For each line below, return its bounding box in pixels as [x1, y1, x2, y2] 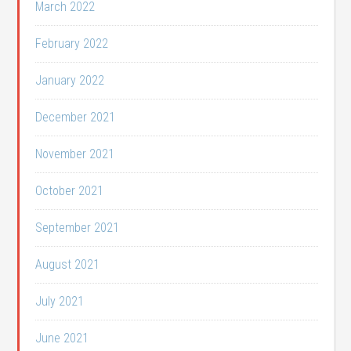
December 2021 [35, 110, 116, 125]
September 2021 [35, 220, 120, 236]
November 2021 [35, 147, 115, 162]
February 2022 [35, 36, 109, 52]
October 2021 [35, 183, 104, 199]
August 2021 [35, 257, 100, 273]
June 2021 [35, 331, 89, 346]
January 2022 [35, 73, 105, 89]
